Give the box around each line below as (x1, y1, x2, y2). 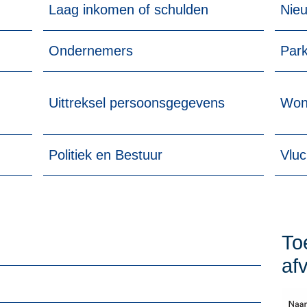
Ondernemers (48, 43, 133, 59)
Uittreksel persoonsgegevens (48, 95, 225, 111)
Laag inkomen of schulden (48, 2, 208, 18)
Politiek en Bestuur (48, 147, 162, 162)
